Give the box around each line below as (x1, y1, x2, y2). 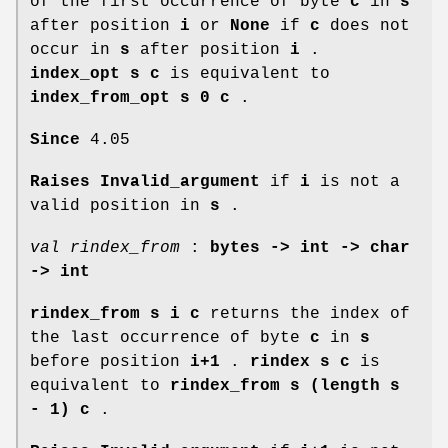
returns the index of (200, 304, 410, 323)
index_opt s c (30, 64, 160, 83)
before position (30, 352, 190, 371)
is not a (310, 172, 400, 191)
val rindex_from (30, 238, 180, 257)
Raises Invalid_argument (30, 172, 260, 191)
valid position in (30, 196, 210, 215)
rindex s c (250, 352, 350, 371)
